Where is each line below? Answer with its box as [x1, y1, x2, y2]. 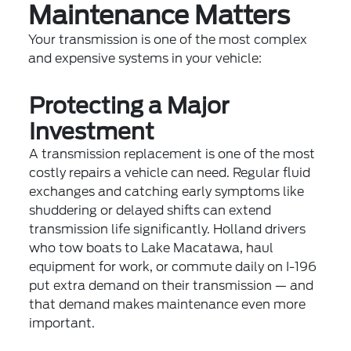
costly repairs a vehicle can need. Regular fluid [29, 165, 311, 180]
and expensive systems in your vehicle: [28, 50, 262, 66]
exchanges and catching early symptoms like [29, 183, 305, 199]
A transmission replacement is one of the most [29, 146, 316, 161]
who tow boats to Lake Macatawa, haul [29, 240, 274, 255]
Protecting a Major [29, 92, 230, 119]
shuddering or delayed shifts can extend [29, 202, 272, 218]
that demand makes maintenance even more [29, 296, 306, 312]
